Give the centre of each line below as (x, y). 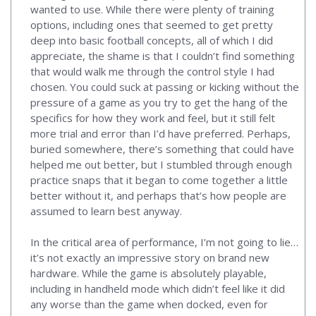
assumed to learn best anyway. (106, 211)
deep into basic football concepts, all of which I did (152, 40)
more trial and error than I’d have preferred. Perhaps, (160, 133)
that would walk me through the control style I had (152, 71)
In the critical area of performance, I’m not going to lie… (164, 242)
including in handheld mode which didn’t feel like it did (158, 288)
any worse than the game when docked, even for (149, 304)
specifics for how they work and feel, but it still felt (153, 117)
